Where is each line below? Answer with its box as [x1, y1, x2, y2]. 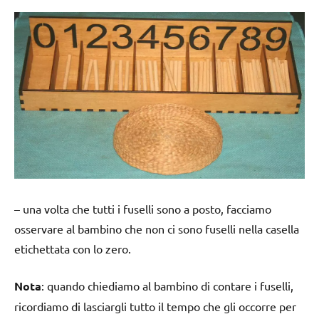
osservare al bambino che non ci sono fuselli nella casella [14, 221, 299, 236]
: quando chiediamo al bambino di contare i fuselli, [41, 278, 293, 293]
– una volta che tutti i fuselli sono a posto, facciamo [14, 202, 271, 216]
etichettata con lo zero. [14, 241, 131, 256]
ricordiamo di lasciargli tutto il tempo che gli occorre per [14, 299, 296, 314]
